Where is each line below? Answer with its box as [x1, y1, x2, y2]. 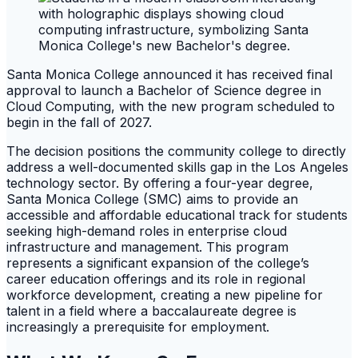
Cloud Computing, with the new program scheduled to [6, 97, 335, 114]
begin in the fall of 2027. [6, 113, 152, 130]
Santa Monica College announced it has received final [6, 66, 332, 82]
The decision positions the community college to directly [6, 142, 346, 159]
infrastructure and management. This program [6, 238, 288, 255]
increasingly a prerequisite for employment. [6, 318, 269, 335]
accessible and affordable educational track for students [6, 206, 348, 223]
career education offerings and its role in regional [6, 270, 305, 287]
